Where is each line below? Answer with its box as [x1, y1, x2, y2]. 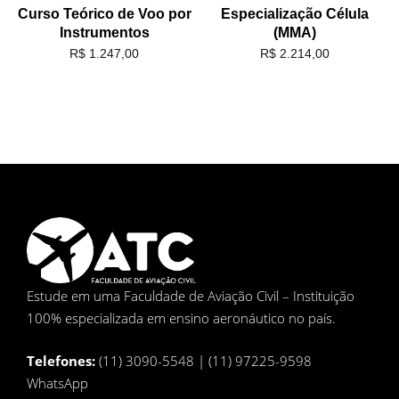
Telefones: [27, 351, 99, 370]
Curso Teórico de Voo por [17, 5, 191, 21]
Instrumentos [59, 24, 150, 40]
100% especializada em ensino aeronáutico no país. [27, 309, 336, 328]
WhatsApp [27, 373, 88, 392]
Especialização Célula [221, 5, 369, 21]
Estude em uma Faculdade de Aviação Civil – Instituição [27, 287, 354, 305]
